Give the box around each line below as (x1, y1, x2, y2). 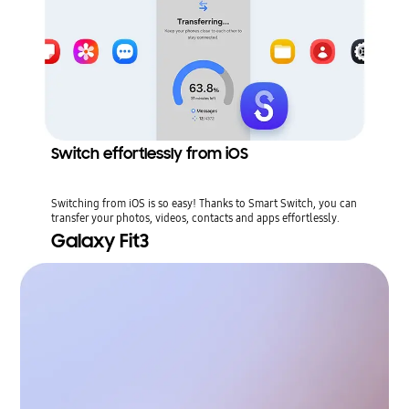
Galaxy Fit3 (50, 228, 149, 253)
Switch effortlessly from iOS (50, 143, 248, 163)
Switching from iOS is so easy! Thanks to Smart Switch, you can (50, 194, 357, 211)
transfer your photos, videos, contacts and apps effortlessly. (50, 209, 340, 225)
